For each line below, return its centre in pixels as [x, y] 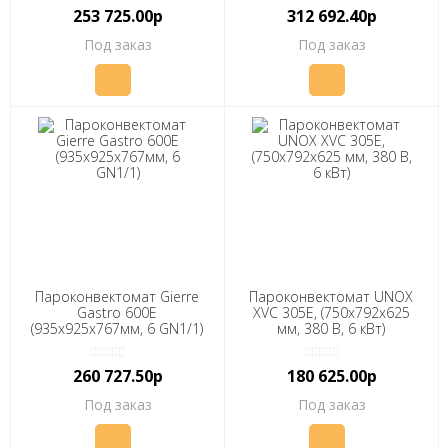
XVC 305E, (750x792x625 [331, 312]
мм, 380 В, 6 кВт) [331, 328]
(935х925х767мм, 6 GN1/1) [117, 328]
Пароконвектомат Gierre [117, 296]
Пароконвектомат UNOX [331, 296]
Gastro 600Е [117, 312]
